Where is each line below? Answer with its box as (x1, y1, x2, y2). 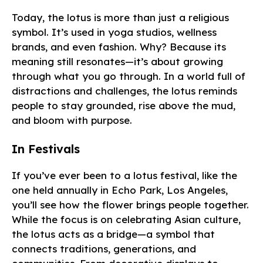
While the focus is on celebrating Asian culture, (12, 213, 241, 226)
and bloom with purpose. (12, 113, 132, 126)
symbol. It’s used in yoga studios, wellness (12, 25, 217, 38)
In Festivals (12, 141, 80, 157)
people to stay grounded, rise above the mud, (12, 99, 235, 112)
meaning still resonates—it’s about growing (12, 55, 223, 68)
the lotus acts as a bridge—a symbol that (12, 228, 215, 241)
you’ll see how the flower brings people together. (12, 198, 249, 211)
